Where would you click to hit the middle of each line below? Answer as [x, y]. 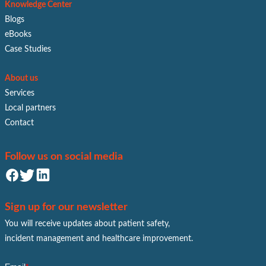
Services [20, 94]
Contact [19, 123]
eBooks [18, 35]
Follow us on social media [64, 157]
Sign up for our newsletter [66, 208]
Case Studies [28, 50]
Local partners [30, 108]
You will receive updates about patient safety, [87, 224]
